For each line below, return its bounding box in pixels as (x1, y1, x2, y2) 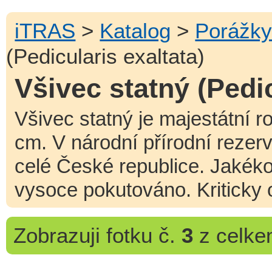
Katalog (100, 18, 171, 42)
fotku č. (100, 223, 182, 247)
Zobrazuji (13, 223, 100, 247)
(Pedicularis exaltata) (6, 44, 205, 68)
